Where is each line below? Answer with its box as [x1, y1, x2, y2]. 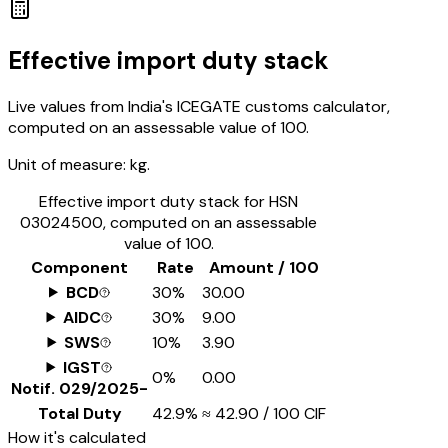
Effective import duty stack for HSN [39, 190, 298, 212]
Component [31, 256, 128, 278]
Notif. [11, 377, 59, 399]
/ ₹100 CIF [259, 402, 326, 424]
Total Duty [37, 402, 122, 424]
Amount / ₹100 [209, 256, 319, 278]
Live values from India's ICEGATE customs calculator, [8, 95, 390, 117]
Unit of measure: [8, 153, 126, 175]
